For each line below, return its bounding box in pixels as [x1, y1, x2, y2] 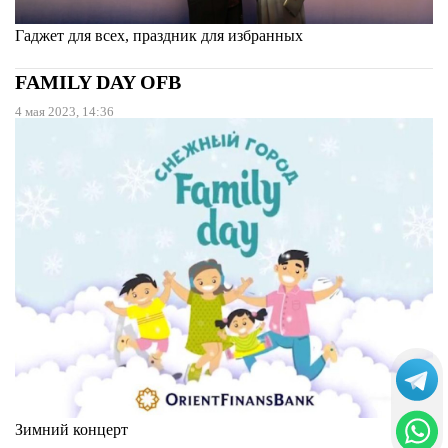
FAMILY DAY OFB [15, 71, 181, 94]
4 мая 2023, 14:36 [15, 104, 114, 120]
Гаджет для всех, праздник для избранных [15, 27, 303, 45]
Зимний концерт [15, 421, 128, 439]
